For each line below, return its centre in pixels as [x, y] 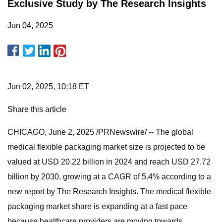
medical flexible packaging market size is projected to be [106, 147]
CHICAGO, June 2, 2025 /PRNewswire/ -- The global [100, 132]
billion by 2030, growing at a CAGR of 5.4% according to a [109, 177]
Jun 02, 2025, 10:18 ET [48, 86]
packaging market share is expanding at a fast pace [97, 206]
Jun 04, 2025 [30, 26]
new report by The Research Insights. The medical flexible [109, 192]
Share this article [37, 109]
